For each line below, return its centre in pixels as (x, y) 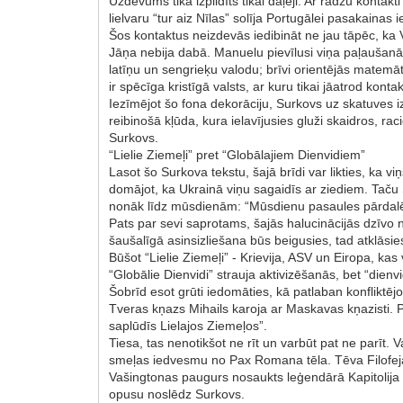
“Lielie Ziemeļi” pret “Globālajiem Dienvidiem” (237, 154)
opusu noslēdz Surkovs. (177, 394)
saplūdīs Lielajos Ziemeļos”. (188, 325)
